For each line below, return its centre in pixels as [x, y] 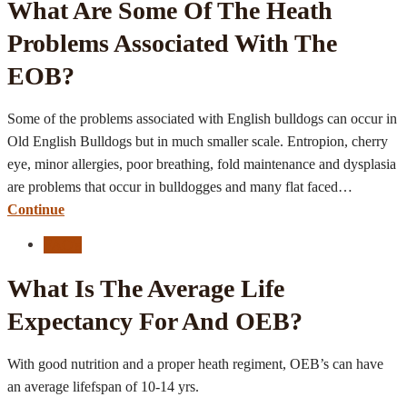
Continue [36, 209]
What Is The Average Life [146, 288]
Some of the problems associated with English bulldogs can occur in [202, 118]
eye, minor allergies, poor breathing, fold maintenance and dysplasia [202, 164]
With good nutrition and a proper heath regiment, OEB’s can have [195, 363]
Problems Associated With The [172, 43]
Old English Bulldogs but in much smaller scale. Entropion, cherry [198, 141]
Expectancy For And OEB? [155, 321]
